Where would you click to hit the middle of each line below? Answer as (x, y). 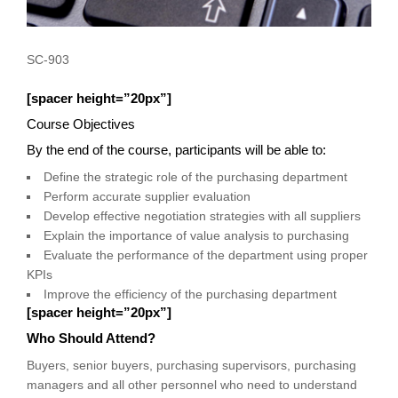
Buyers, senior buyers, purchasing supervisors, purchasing (191, 365)
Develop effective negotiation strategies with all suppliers (202, 215)
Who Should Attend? (91, 338)
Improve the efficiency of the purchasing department (190, 294)
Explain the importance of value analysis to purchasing (196, 235)
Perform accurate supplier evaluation (147, 196)
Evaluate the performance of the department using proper (206, 255)
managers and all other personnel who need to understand (192, 384)
